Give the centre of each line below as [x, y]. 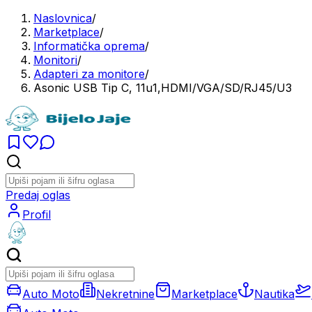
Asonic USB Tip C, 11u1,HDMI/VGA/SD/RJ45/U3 [163, 88]
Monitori [55, 60]
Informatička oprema [89, 46]
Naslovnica [63, 18]
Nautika [274, 294]
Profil [37, 214]
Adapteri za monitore [89, 74]
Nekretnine [125, 294]
